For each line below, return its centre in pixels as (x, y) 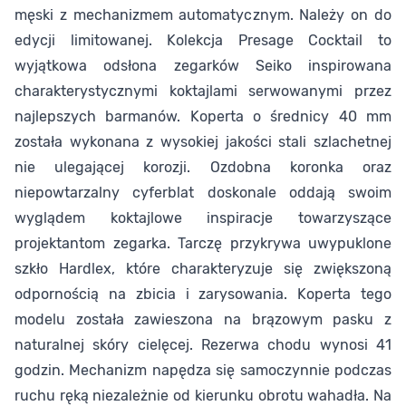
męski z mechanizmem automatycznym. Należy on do (203, 15)
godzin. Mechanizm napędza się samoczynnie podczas (203, 371)
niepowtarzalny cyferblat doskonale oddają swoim (203, 193)
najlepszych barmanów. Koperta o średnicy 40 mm (203, 117)
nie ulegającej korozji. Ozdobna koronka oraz (203, 168)
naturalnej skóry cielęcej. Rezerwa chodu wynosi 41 (203, 345)
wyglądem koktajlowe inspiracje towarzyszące (203, 218)
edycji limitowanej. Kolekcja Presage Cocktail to (203, 41)
